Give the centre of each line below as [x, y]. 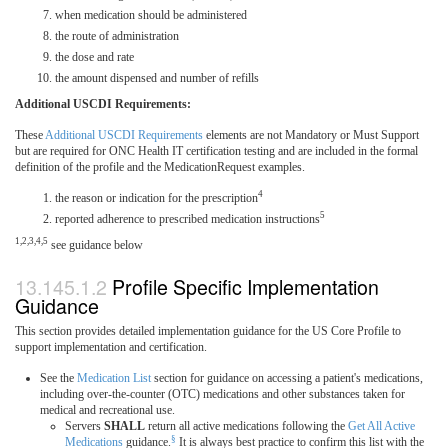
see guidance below [95, 244]
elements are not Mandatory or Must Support [311, 134]
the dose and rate [94, 56]
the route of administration [117, 35]
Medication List [114, 378]
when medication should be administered [151, 14]
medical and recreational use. [107, 410]
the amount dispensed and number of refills [157, 77]
